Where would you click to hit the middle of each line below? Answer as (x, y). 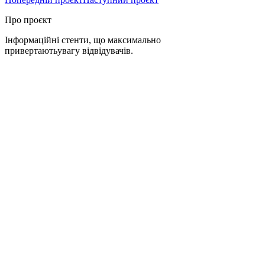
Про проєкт (28, 20)
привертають (31, 50)
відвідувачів (106, 50)
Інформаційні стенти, (48, 40)
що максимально (126, 40)
